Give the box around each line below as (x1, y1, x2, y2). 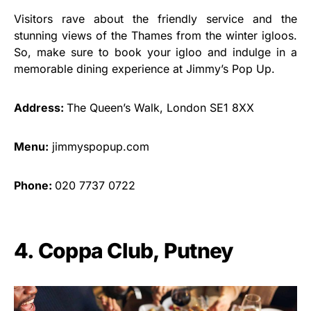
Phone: (14, 178, 55, 193)
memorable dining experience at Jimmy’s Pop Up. (14, 62, 275, 76)
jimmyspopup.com (49, 140, 149, 154)
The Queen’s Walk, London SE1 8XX (67, 101, 254, 115)
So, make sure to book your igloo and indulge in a (14, 45, 297, 60)
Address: (14, 101, 67, 115)
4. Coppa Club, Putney (14, 238, 234, 264)
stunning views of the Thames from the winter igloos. (14, 28, 297, 43)
